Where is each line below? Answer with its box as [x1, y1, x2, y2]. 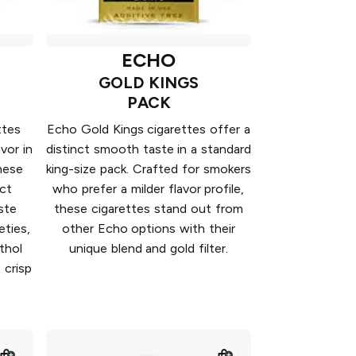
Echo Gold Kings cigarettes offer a [47, 122, 250, 137]
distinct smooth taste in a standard [46, 141, 251, 157]
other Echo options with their [61, 221, 236, 237]
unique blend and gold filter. [68, 241, 229, 257]
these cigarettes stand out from [54, 201, 243, 217]
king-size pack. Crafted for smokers [46, 161, 251, 177]
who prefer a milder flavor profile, [52, 181, 245, 197]
